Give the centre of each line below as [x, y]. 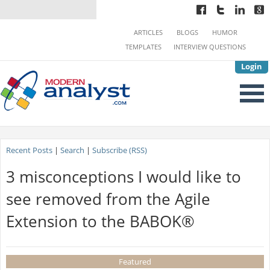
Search [72, 150]
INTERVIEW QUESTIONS [210, 47]
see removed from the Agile [108, 199]
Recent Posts [29, 150]
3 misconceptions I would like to [123, 176]
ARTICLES [148, 33]
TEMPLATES [143, 47]
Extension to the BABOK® [100, 221]
